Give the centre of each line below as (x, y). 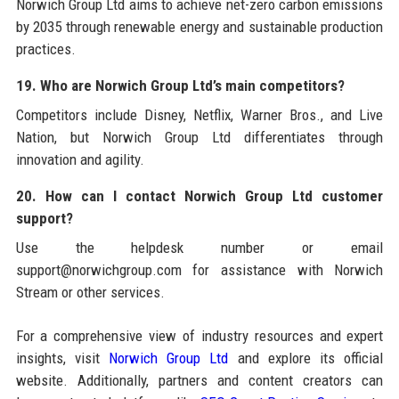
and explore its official (306, 358)
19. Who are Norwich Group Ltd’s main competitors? (180, 85)
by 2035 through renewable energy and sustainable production (199, 26)
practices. (45, 49)
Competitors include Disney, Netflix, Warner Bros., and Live (199, 114)
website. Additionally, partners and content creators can (199, 380)
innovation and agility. (80, 159)
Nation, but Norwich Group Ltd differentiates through (199, 137)
